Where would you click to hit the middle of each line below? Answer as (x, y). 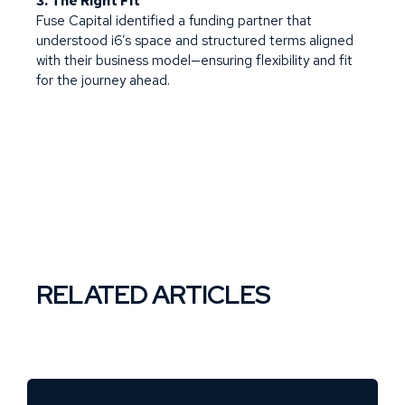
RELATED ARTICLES (153, 295)
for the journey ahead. (103, 80)
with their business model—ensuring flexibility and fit (194, 61)
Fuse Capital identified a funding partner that (174, 21)
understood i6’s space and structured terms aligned (195, 41)
